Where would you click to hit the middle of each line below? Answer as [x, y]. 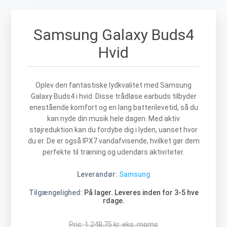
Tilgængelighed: [55, 193]
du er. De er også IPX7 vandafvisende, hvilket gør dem [113, 141]
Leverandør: [97, 175]
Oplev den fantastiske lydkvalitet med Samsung [113, 85]
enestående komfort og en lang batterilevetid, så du [113, 108]
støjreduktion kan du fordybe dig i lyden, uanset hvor [113, 130]
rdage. [113, 201]
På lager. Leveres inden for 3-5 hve [141, 193]
